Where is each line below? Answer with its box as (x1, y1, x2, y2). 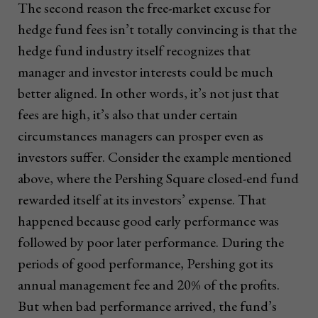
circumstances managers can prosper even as (18, 126, 263, 146)
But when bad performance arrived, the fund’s (18, 297, 277, 316)
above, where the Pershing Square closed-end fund (18, 169, 299, 188)
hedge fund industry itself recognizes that (18, 41, 251, 60)
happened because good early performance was (18, 212, 279, 231)
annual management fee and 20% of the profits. (18, 275, 280, 295)
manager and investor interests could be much (18, 62, 273, 82)
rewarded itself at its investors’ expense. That (18, 190, 266, 209)
